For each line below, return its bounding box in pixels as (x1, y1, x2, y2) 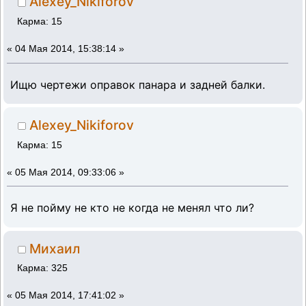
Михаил (29, 240, 81, 257)
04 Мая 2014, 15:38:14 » (15, 44, 124, 55)
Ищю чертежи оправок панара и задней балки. (10, 77, 265, 92)
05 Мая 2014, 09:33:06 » (15, 167, 124, 178)
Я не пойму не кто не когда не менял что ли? (10, 201, 254, 215)
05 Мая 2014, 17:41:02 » (15, 290, 124, 301)
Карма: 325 (17, 263, 68, 274)
